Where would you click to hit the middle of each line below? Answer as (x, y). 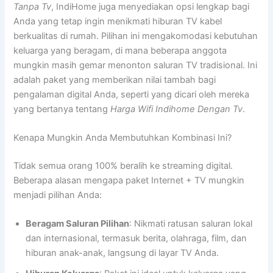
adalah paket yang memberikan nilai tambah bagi (115, 80)
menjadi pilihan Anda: (58, 195)
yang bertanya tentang (62, 109)
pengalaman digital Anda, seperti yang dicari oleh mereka (132, 94)
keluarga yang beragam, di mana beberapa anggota (120, 50)
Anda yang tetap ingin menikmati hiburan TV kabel (118, 21)
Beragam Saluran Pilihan (78, 224)
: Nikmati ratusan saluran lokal (191, 224)
